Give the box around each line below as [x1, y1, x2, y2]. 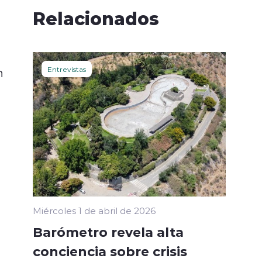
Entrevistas [47, 64, 86, 74]
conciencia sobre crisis [33, 242, 187, 260]
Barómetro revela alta [33, 223, 184, 241]
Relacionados [33, 5, 159, 30]
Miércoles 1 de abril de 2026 [33, 205, 156, 217]
